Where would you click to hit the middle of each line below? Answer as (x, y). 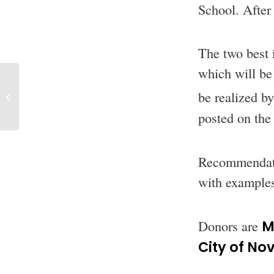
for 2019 (38, 109)
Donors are (230, 226)
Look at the (45, 83)
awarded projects (60, 96)
